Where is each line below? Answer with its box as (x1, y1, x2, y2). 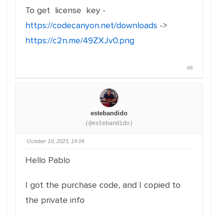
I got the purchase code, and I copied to (25, 180, 181, 190)
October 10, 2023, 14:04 (27, 138, 84, 144)
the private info (25, 195, 85, 205)
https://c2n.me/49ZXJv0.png (25, 35, 134, 46)
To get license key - (25, 5, 106, 16)
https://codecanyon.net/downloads (25, 20, 157, 31)
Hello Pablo (25, 155, 70, 165)
